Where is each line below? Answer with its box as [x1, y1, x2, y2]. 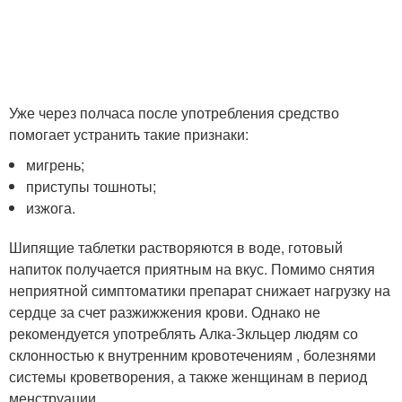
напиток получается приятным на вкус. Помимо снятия [9, 258, 375, 279]
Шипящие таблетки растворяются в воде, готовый [9, 236, 343, 258]
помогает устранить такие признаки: [9, 123, 249, 144]
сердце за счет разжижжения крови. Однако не [9, 301, 320, 322]
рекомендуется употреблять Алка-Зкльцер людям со [9, 322, 358, 344]
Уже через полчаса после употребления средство [9, 101, 339, 123]
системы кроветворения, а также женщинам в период [9, 365, 367, 387]
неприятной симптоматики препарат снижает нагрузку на [9, 279, 390, 301]
